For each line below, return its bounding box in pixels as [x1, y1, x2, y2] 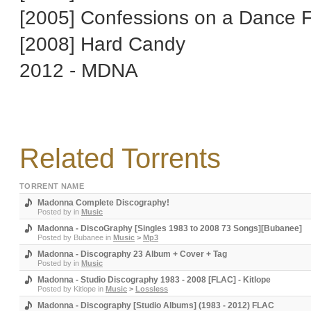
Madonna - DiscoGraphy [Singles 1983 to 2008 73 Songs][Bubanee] [37, 224, 302, 233]
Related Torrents [19, 143, 221, 174]
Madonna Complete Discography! [37, 198, 169, 208]
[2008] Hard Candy [19, 33, 185, 55]
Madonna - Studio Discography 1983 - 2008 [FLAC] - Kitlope [37, 275, 271, 285]
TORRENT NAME [19, 182, 84, 190]
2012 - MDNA [19, 59, 138, 81]
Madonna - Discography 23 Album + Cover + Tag [37, 249, 227, 259]
